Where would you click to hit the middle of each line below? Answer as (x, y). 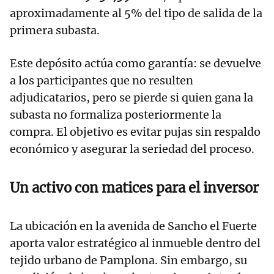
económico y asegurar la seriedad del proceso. (132, 149)
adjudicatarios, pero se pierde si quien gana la (131, 98)
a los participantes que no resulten (102, 81)
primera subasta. (55, 31)
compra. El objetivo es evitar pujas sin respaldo (135, 132)
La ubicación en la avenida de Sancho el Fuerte (133, 226)
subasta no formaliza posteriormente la (116, 115)
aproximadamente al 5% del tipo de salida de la (136, 13)
